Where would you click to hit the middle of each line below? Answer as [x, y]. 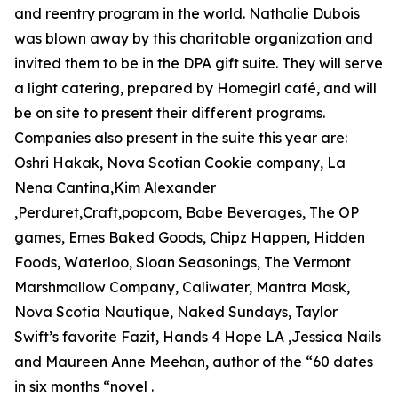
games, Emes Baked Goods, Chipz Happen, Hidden [190, 238]
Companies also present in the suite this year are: [181, 138]
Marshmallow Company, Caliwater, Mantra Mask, [182, 287]
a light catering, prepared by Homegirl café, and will [195, 88]
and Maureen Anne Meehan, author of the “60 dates [194, 362]
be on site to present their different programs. [170, 113]
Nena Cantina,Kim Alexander [115, 188]
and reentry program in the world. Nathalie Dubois [187, 14]
